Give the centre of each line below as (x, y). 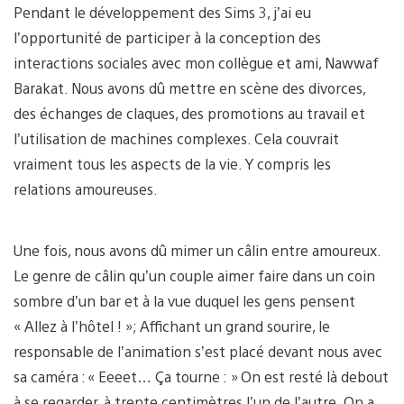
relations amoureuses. (86, 189)
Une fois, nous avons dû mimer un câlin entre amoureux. (197, 251)
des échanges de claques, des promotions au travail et (189, 114)
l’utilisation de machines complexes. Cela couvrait (176, 139)
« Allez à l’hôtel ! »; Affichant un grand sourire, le (172, 326)
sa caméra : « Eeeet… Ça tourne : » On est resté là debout (201, 377)
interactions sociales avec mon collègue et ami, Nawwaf (196, 63)
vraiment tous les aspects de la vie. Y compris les (172, 164)
